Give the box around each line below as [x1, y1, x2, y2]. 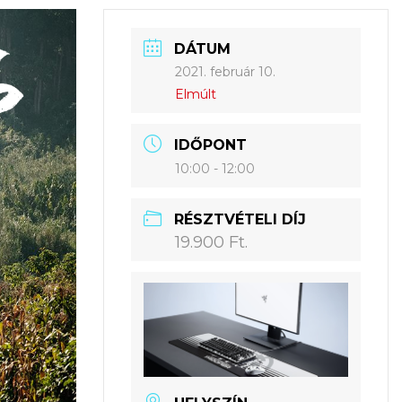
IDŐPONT [174, 136, 248, 153]
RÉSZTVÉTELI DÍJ [174, 211, 307, 228]
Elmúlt [175, 86, 217, 102]
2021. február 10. [175, 64, 276, 80]
